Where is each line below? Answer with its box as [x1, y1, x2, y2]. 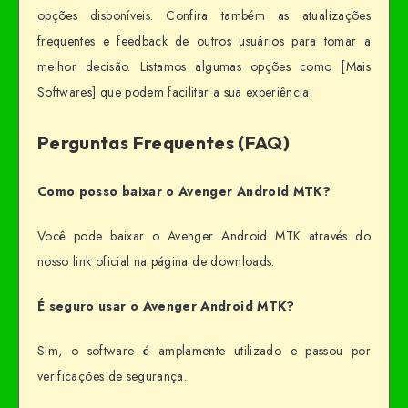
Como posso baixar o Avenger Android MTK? [37, 182, 331, 201]
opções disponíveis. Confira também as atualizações [37, 6, 371, 25]
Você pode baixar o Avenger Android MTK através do [37, 227, 371, 246]
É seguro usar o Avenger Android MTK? [37, 296, 295, 315]
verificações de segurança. [37, 366, 188, 385]
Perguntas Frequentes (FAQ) [37, 130, 291, 154]
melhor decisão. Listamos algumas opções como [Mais [37, 57, 371, 76]
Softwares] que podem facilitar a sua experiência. [37, 83, 313, 102]
